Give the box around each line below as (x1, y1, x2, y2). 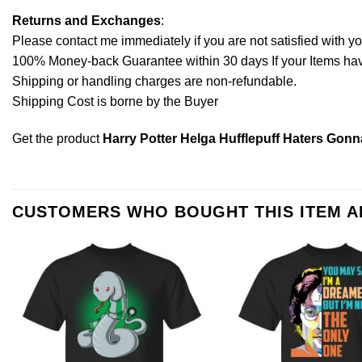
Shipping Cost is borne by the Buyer (12, 94, 218, 108)
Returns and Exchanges (12, 13, 161, 27)
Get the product (12, 131, 103, 145)
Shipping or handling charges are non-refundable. (12, 74, 297, 88)
